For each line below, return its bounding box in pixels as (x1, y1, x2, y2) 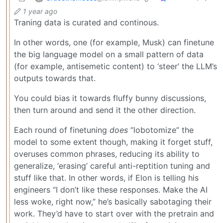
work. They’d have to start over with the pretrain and (14, 209, 214, 219)
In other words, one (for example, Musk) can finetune (14, 37, 214, 48)
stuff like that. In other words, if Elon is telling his (14, 173, 199, 183)
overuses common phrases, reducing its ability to (14, 149, 200, 159)
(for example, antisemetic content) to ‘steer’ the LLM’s (14, 61, 217, 72)
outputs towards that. (14, 73, 96, 84)
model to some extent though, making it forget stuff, (14, 137, 213, 147)
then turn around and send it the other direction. (14, 105, 196, 115)
